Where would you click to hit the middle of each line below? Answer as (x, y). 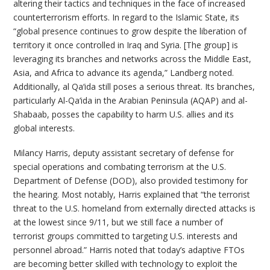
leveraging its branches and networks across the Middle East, (133, 58)
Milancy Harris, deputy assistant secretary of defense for (124, 153)
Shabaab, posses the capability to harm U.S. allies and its (124, 114)
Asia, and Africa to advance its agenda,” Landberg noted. (124, 72)
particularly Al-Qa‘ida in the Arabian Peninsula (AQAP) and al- (131, 100)
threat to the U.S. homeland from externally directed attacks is (135, 208)
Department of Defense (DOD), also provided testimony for (131, 181)
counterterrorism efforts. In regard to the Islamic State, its (127, 17)
